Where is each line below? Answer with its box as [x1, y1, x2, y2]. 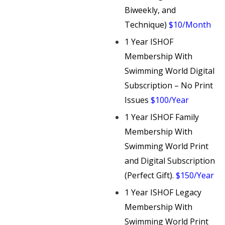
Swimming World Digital [125, 65, 214, 76]
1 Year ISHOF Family [125, 111, 199, 123]
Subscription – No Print [125, 79, 213, 91]
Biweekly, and [125, 4, 176, 16]
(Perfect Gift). [125, 169, 174, 181]
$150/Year [176, 169, 214, 181]
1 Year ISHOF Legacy [125, 186, 201, 198]
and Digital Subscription [125, 155, 215, 166]
